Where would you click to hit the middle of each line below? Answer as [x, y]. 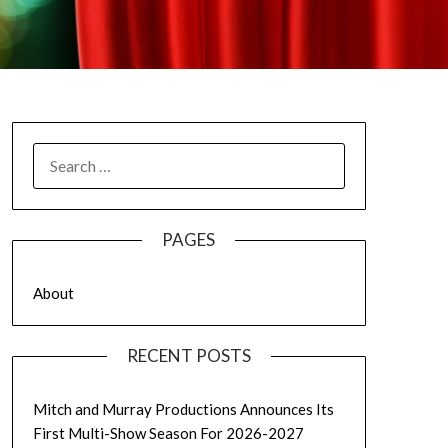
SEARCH [60, 153]
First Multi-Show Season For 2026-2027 [168, 432]
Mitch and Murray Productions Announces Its [183, 408]
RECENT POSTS [188, 355]
